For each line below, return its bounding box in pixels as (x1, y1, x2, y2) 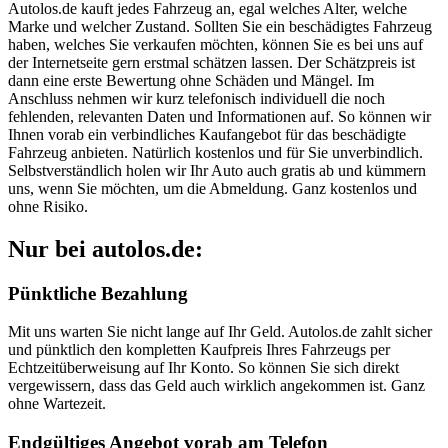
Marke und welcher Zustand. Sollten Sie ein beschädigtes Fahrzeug (8, 17, 432, 35)
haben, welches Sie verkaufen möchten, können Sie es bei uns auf (8, 35, 423, 53)
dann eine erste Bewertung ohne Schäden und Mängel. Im (8, 71, 374, 89)
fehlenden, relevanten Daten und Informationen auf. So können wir (8, 107, 431, 125)
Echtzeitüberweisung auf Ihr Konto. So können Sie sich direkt (8, 359, 399, 377)
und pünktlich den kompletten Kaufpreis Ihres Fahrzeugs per (8, 341, 390, 359)
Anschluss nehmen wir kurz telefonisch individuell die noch (8, 89, 385, 107)
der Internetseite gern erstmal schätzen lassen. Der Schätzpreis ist (8, 53, 415, 71)
